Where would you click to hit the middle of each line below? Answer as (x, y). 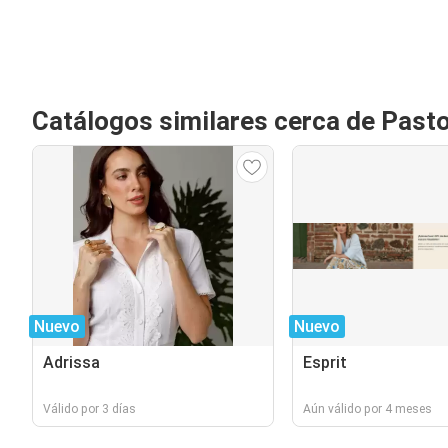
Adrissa (71, 362)
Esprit (324, 362)
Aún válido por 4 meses (367, 409)
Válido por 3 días (89, 409)
